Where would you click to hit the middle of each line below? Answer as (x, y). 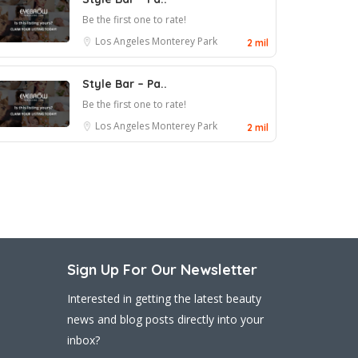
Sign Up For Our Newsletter (162, 270)
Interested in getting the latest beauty (164, 298)
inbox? (83, 340)
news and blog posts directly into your (165, 319)
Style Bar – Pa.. (125, 84)
